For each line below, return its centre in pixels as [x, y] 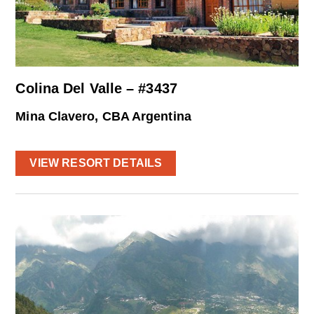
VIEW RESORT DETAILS [96, 163]
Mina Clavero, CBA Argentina [103, 116]
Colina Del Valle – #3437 [96, 88]
